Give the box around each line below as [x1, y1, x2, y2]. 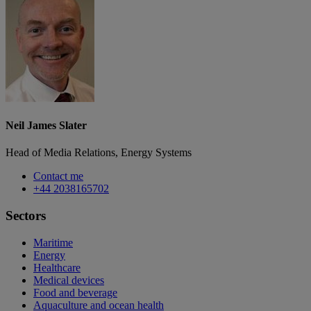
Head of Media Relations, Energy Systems [6, 146, 192, 159]
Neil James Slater [6, 119, 87, 132]
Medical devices [33, 274, 104, 286]
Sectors [6, 208, 46, 224]
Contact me [33, 170, 83, 183]
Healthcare [33, 261, 81, 274]
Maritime [33, 236, 73, 249]
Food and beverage [33, 286, 117, 299]
